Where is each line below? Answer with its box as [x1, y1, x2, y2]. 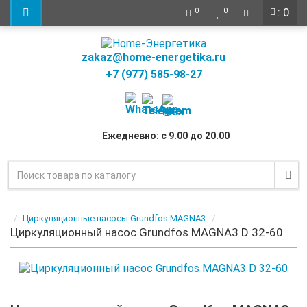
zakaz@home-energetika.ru [82, 50, 225, 64]
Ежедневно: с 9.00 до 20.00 [102, 130, 230, 142]
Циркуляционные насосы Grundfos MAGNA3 [23, 212, 206, 223]
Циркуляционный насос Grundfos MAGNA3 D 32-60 [10, 225, 283, 239]
